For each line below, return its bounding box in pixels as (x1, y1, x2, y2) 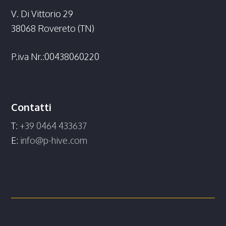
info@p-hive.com (20, 134, 88, 146)
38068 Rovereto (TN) (11, 22, 95, 34)
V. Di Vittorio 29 (11, 8, 74, 19)
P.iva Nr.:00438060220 (11, 50, 100, 62)
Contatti (11, 100, 52, 114)
